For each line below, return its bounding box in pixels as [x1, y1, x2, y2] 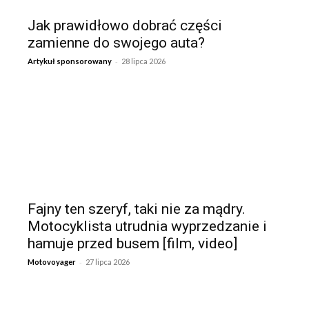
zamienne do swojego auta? [28, 34, 205, 51]
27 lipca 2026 [86, 257, 130, 266]
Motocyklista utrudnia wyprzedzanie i [28, 217, 267, 235]
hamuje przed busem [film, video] [28, 235, 237, 252]
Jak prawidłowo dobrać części [28, 17, 222, 34]
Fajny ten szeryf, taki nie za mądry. [28, 200, 246, 217]
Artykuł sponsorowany [28, 56, 112, 66]
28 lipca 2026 [121, 56, 166, 66]
